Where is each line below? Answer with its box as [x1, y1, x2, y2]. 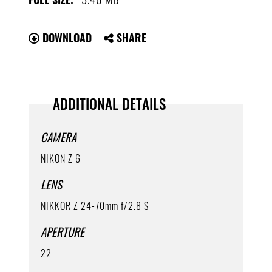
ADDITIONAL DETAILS [53, 93, 166, 114]
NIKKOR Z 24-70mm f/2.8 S [41, 199, 149, 214]
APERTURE [41, 223, 85, 240]
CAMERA [41, 127, 77, 145]
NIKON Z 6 [41, 151, 81, 166]
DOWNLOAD [39, 29, 92, 46]
